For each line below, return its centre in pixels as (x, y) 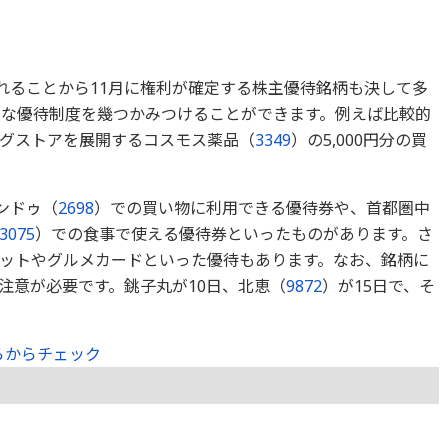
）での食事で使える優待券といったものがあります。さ (233, 234)
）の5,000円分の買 (358, 140)
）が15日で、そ (378, 286)
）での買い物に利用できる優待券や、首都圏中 (261, 208)
